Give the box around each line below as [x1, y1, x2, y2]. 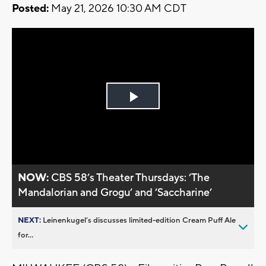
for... [18, 230, 33, 240]
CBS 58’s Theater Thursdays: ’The [51, 170, 210, 185]
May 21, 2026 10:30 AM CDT [49, 2, 186, 16]
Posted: [12, 2, 49, 16]
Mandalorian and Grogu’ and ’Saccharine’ [18, 185, 213, 199]
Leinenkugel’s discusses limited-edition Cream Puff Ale [43, 215, 236, 225]
